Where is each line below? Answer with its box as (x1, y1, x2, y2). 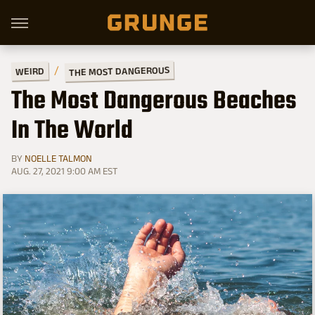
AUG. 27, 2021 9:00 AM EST (11, 165, 117, 176)
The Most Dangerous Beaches (11, 82, 297, 122)
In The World (11, 112, 133, 151)
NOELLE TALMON (25, 153, 92, 164)
